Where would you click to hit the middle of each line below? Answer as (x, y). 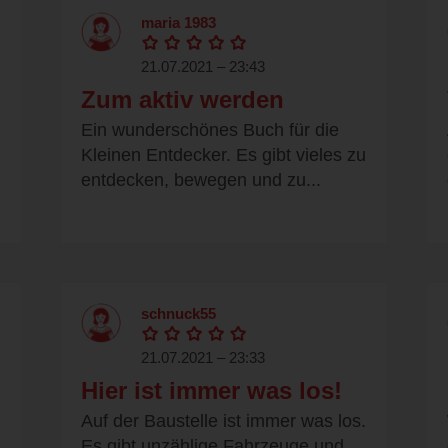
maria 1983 (178, 23)
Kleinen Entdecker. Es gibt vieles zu (223, 155)
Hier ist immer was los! (211, 391)
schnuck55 (178, 314)
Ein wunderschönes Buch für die (210, 130)
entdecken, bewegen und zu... (201, 180)
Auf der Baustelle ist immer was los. (223, 421)
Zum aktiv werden (182, 100)
